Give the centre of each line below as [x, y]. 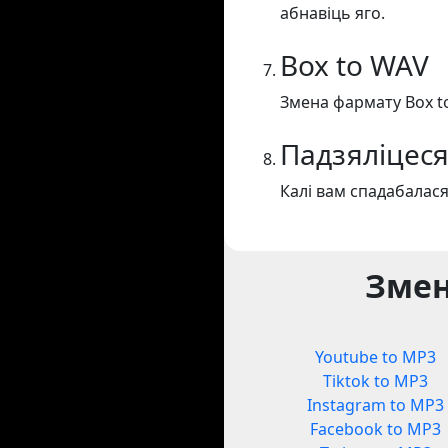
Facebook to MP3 [376, 429]
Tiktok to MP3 [376, 381]
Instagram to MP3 [376, 405]
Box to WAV [354, 65]
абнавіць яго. [332, 13]
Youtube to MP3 [376, 357]
